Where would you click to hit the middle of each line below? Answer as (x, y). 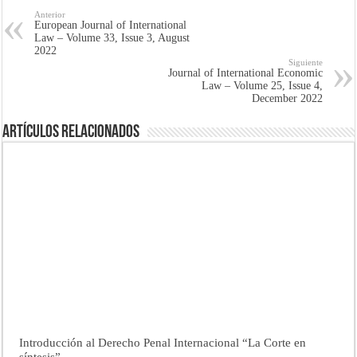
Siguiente (305, 62)
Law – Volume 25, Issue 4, (262, 85)
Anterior (50, 14)
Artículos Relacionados (71, 132)
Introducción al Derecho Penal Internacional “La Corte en (163, 343)
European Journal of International (111, 25)
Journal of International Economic (245, 73)
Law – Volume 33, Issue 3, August (112, 37)
